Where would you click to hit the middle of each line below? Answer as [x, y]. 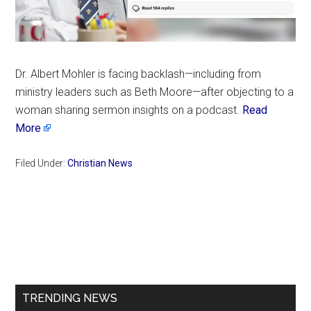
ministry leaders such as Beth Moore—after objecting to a [155, 92]
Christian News [100, 163]
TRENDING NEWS [70, 298]
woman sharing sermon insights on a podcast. [129, 110]
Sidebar [52, 265]
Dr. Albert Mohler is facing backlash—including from [138, 74]
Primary [52, 240]
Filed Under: [42, 163]
